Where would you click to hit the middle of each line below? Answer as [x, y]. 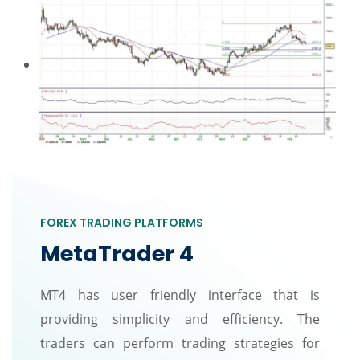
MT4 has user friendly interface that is [180, 295]
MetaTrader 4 [117, 253]
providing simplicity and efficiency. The [180, 319]
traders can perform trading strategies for [180, 343]
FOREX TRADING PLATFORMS [122, 222]
